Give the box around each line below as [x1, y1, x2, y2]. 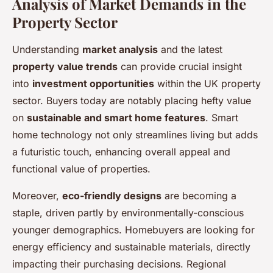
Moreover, [12, 190, 62, 202]
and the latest [158, 43, 222, 56]
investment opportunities [32, 77, 154, 90]
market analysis [82, 43, 158, 56]
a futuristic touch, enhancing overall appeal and [12, 146, 230, 158]
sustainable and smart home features [27, 112, 205, 124]
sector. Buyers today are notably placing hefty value [12, 94, 251, 107]
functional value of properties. [12, 163, 151, 175]
